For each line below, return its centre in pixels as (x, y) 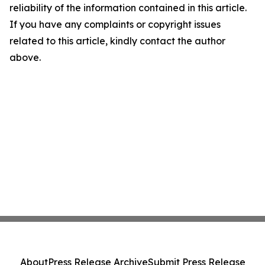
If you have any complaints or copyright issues (115, 24)
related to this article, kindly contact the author (117, 41)
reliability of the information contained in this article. (128, 8)
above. (25, 57)
